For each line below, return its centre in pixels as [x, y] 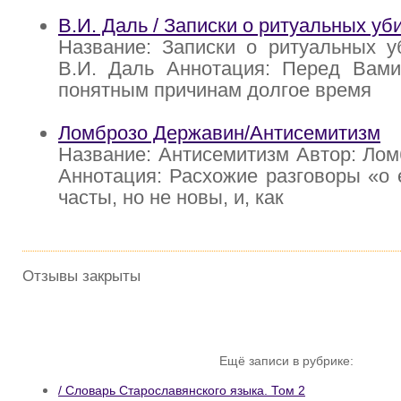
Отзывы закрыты [81, 276]
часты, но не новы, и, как [171, 198]
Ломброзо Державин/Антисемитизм [219, 133]
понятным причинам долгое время [215, 90]
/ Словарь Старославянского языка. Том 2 [182, 390]
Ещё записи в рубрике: [286, 361]
